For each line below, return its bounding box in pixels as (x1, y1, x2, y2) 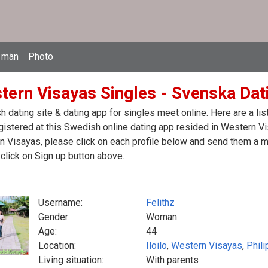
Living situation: (38, 254, 103, 266)
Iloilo (146, 240, 167, 251)
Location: (38, 240, 76, 251)
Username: (38, 197, 83, 208)
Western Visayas (171, 240, 242, 251)
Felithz (146, 197, 175, 208)
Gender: (38, 211, 70, 223)
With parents (146, 254, 199, 266)
